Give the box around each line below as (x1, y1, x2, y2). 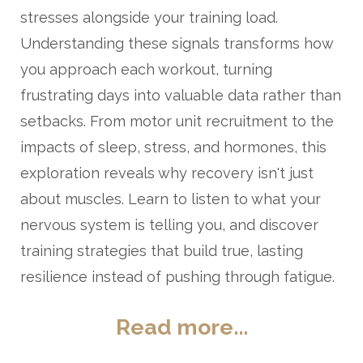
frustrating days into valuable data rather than (20, 87, 341, 104)
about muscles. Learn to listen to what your (20, 190, 321, 207)
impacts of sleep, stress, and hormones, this (20, 139, 327, 156)
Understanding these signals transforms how (20, 35, 333, 52)
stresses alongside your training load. (20, 9, 278, 26)
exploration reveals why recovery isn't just (20, 164, 314, 181)
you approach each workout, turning (20, 61, 272, 78)
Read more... (115, 314, 248, 340)
